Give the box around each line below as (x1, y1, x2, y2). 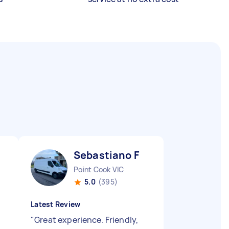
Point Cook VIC (74, 165, 124, 174)
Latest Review (31, 199, 81, 209)
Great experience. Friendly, (34, 214, 139, 225)
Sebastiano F (74, 148, 139, 162)
